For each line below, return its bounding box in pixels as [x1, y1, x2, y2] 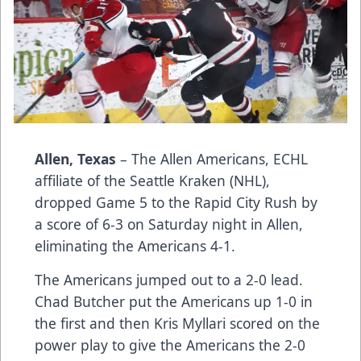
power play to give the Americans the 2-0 [35, 334, 305, 355]
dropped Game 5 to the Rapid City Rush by [35, 192, 317, 212]
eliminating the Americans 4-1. [35, 235, 235, 255]
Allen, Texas [35, 148, 116, 168]
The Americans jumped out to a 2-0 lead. [35, 269, 303, 289]
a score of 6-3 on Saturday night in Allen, [35, 214, 303, 234]
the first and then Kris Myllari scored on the [35, 313, 320, 333]
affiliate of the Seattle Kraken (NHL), [35, 170, 270, 190]
